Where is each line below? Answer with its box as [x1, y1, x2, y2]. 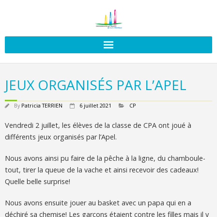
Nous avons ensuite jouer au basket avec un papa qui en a [5, 198, 191, 207]
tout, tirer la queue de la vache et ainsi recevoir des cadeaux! [5, 165, 199, 174]
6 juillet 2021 [79, 102, 111, 109]
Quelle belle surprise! [5, 177, 70, 186]
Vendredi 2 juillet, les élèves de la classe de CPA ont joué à [5, 121, 191, 130]
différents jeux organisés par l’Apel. [5, 132, 117, 141]
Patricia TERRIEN [21, 102, 62, 109]
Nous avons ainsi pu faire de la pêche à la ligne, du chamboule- [5, 154, 205, 163]
